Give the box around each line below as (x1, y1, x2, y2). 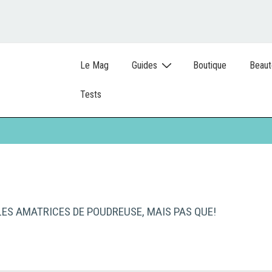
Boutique (193, 59, 226, 71)
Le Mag (80, 59, 109, 71)
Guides (132, 59, 157, 71)
